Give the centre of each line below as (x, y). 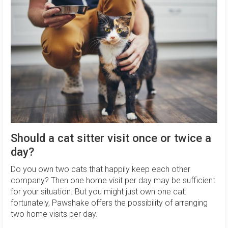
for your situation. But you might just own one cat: (98, 192)
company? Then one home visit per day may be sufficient (113, 181)
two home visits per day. (54, 214)
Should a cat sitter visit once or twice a (111, 138)
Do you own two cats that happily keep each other (101, 169)
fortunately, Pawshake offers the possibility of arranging (109, 203)
